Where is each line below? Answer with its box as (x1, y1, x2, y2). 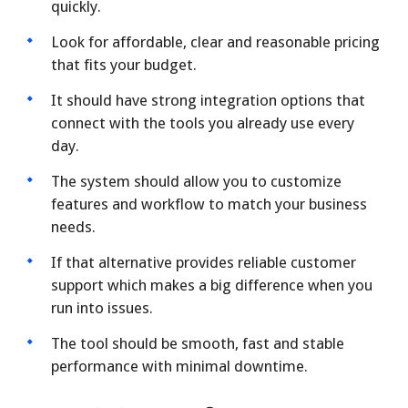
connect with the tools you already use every (51, 114, 354, 132)
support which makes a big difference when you (51, 276, 372, 294)
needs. (51, 218, 96, 236)
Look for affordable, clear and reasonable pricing (51, 33, 380, 51)
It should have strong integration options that (51, 91, 365, 109)
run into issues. (51, 299, 153, 317)
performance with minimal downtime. (51, 357, 308, 375)
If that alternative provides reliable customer (51, 253, 356, 271)
